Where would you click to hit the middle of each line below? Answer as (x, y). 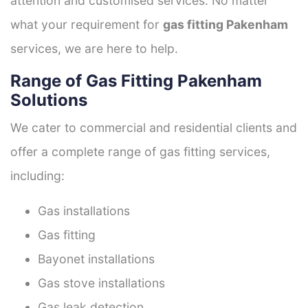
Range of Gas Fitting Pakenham (136, 80)
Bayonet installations (96, 258)
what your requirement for (87, 24)
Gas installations (84, 210)
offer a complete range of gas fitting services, (140, 151)
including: (37, 175)
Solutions (49, 100)
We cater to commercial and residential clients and (154, 127)
